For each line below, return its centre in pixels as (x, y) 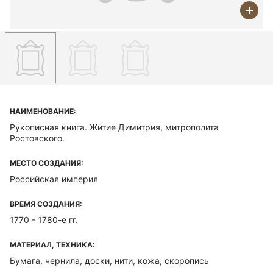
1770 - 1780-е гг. (44, 220)
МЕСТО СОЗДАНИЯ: (47, 163)
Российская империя (54, 179)
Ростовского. (37, 138)
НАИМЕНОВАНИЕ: (43, 111)
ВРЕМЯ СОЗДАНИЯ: (46, 204)
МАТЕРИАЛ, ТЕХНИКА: (52, 245)
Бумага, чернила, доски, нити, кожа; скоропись (109, 261)
